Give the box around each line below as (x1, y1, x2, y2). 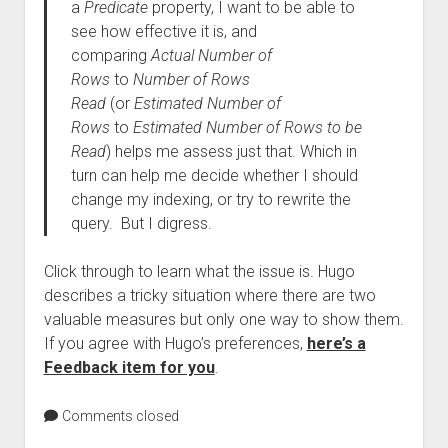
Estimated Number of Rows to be (132, 118, 362, 137)
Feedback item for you (43, 358, 215, 377)
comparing (70, 46, 151, 65)
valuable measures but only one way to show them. (43, 310, 404, 329)
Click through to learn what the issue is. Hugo (43, 262, 355, 281)
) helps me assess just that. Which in (105, 142, 357, 161)
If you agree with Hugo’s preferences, (43, 334, 307, 353)
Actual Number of (150, 46, 272, 65)
